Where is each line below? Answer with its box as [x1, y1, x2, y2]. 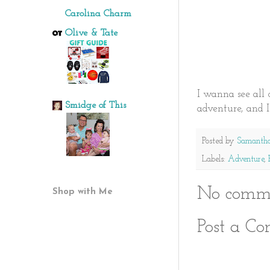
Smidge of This [65, 101, 126, 110]
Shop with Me [52, 187, 113, 196]
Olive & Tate [65, 28, 118, 38]
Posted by [202, 137, 237, 146]
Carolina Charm [65, 9, 131, 19]
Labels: [202, 155, 228, 165]
